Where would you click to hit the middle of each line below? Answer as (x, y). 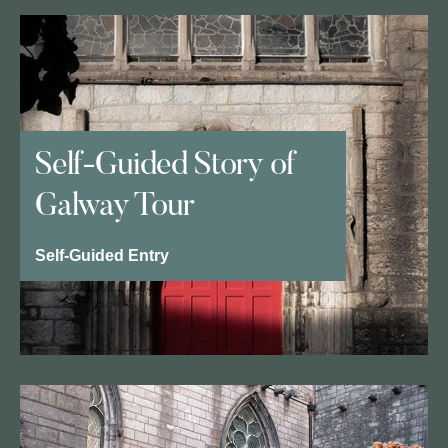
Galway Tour (114, 207)
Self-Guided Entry (102, 256)
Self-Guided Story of (165, 166)
